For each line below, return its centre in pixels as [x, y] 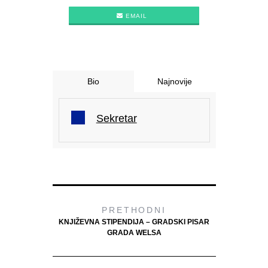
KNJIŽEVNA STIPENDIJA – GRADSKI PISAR [134, 222]
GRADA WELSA [134, 232]
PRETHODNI [134, 210]
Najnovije [175, 81]
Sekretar [116, 118]
